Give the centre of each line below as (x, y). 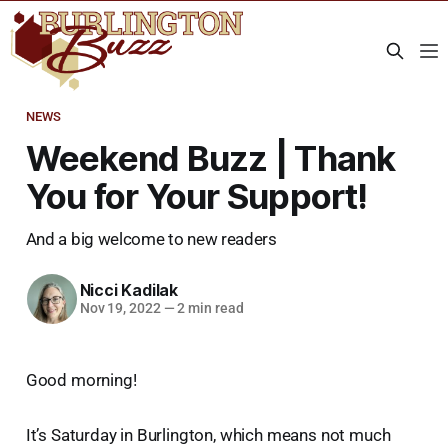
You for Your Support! (196, 195)
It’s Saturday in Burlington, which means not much (208, 434)
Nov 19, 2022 (120, 308)
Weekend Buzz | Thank (210, 157)
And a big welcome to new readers (151, 238)
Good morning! (81, 379)
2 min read (209, 308)
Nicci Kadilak (128, 290)
